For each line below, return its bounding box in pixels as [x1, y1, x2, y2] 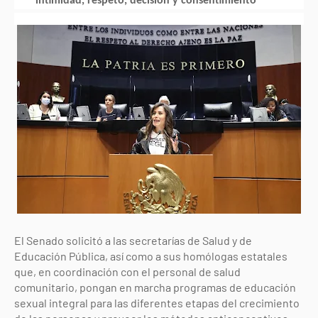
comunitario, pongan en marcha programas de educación [14, 280, 296, 294]
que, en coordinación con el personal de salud [14, 265, 241, 278]
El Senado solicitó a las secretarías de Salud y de [14, 234, 252, 247]
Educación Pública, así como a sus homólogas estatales [14, 249, 287, 263]
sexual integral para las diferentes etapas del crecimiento [14, 296, 300, 309]
